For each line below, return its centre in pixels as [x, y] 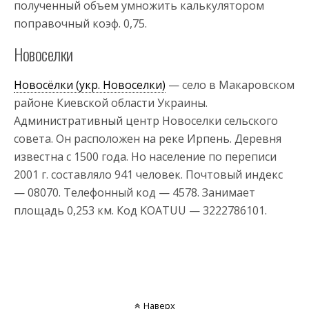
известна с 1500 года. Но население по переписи [145, 156]
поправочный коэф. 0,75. [80, 23]
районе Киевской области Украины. [111, 102]
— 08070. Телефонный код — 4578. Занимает [134, 192]
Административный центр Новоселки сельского [146, 120]
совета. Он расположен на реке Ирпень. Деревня [148, 138]
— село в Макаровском [230, 84]
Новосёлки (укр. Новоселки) [90, 84]
